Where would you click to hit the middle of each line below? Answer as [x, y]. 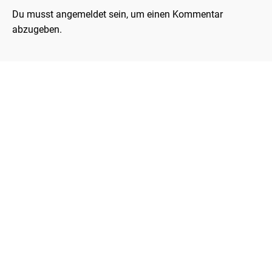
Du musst [34, 15]
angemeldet [81, 15]
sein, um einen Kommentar [165, 15]
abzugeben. [37, 30]
